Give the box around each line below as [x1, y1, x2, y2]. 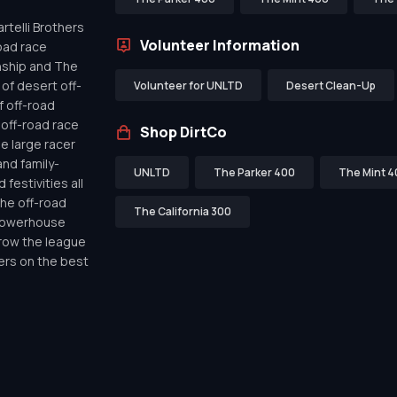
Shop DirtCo [139, 122, 227, 143]
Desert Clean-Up [285, 77, 376, 93]
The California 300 [133, 204, 231, 220]
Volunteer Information [139, 35, 300, 56]
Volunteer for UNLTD [133, 77, 243, 93]
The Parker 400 [213, 164, 295, 180]
